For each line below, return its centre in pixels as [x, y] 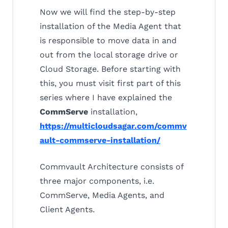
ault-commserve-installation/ [100, 140]
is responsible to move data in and [108, 40]
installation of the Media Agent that [110, 26]
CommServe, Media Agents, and [102, 195]
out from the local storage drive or [109, 54]
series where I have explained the [106, 97]
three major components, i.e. [97, 181]
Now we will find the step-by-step [108, 12]
